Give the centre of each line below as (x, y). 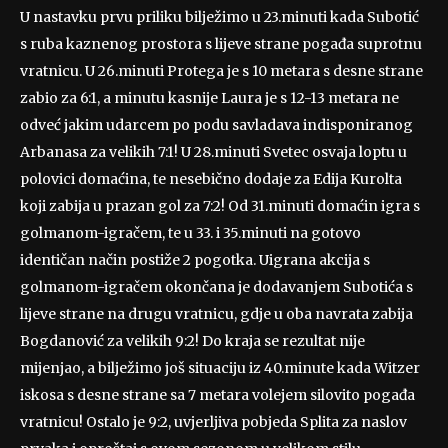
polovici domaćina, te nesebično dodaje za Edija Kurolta (211, 178)
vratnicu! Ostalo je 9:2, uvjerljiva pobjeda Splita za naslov (213, 421)
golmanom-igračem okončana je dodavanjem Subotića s (216, 286)
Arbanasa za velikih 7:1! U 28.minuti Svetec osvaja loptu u (213, 151)
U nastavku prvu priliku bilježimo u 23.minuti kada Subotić (219, 16)
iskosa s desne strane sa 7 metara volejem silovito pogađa (217, 394)
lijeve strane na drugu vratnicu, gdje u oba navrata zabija (216, 313)
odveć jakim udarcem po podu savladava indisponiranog (216, 124)
